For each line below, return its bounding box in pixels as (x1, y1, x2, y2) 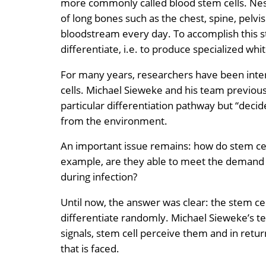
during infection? (61, 170, 137, 184)
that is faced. (61, 242, 119, 256)
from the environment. (61, 113, 167, 128)
